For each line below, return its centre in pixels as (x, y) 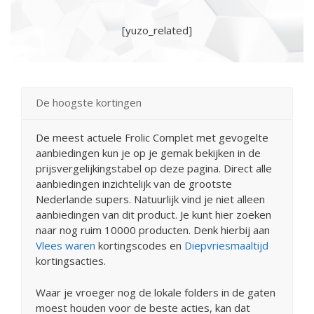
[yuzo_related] (157, 30)
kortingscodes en (140, 246)
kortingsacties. (71, 261)
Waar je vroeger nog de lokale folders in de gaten (156, 292)
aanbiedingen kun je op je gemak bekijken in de (148, 153)
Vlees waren (66, 246)
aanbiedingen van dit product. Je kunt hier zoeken (153, 215)
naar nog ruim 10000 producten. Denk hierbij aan (153, 230)
